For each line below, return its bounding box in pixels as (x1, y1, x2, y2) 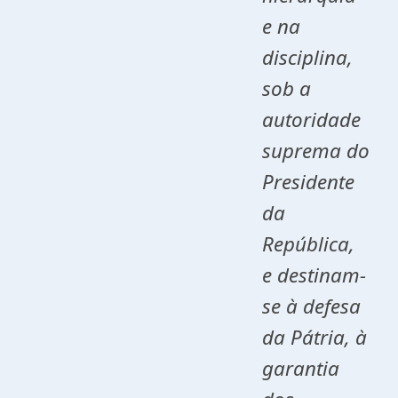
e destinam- (261, 261, 366, 289)
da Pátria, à (261, 323, 367, 351)
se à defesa (261, 292, 361, 320)
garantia (261, 354, 339, 382)
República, (261, 230, 354, 258)
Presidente (261, 168, 354, 195)
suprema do (261, 137, 370, 164)
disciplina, (261, 44, 353, 71)
